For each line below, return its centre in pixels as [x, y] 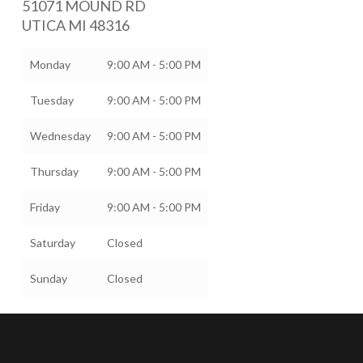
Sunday [48, 278]
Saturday [52, 243]
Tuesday [51, 100]
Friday [45, 207]
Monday [50, 64]
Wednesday [60, 136]
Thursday [54, 171]
